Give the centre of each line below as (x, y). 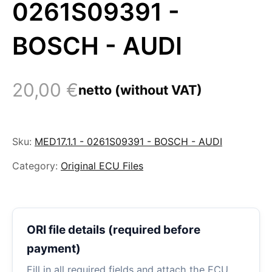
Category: (35, 166)
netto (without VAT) (140, 90)
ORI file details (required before (113, 230)
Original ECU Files (102, 166)
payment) (53, 249)
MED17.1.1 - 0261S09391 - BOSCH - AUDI (128, 141)
